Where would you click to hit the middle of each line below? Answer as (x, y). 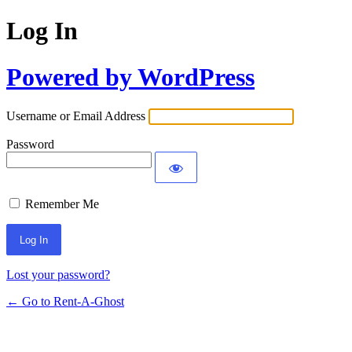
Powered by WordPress (130, 77)
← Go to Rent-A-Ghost (65, 302)
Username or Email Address (76, 116)
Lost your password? (58, 275)
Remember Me (62, 204)
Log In (42, 31)
